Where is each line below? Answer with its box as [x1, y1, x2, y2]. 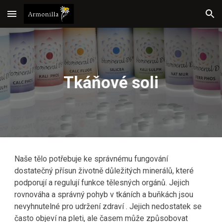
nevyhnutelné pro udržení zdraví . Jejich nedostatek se [14, 202, 202, 211]
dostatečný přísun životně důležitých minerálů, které [14, 166, 194, 175]
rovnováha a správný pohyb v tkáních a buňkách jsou [14, 190, 194, 199]
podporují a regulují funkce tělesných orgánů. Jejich [14, 178, 190, 187]
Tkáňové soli [63, 73, 159, 92]
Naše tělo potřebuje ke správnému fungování [14, 154, 168, 164]
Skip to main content [8, 14, 78, 23]
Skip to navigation [152, 14, 214, 23]
